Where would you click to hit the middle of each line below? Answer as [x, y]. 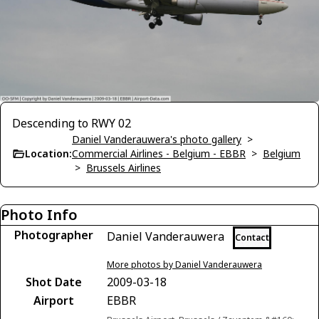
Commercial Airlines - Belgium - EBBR [159, 154]
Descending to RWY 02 [72, 124]
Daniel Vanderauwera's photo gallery [157, 140]
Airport [53, 301]
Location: [48, 154]
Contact [252, 238]
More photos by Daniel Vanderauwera [184, 265]
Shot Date [53, 282]
